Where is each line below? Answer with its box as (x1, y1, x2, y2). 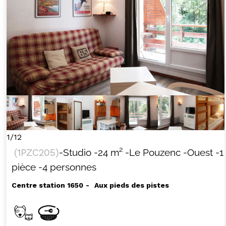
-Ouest (183, 147, 213, 158)
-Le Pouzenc (125, 147, 181, 158)
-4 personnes (38, 161, 96, 173)
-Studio (59, 147, 91, 158)
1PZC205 (17, 147, 55, 159)
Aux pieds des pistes (94, 181, 169, 190)
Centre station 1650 (11, 181, 83, 190)
